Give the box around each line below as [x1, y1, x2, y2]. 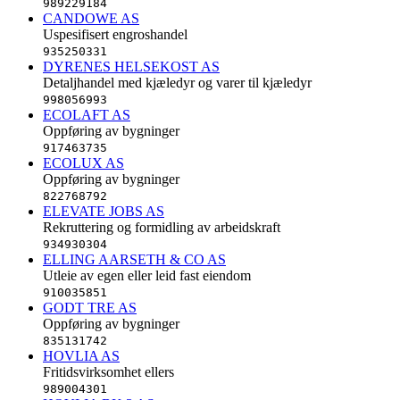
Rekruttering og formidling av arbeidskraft [43, 219, 280, 235]
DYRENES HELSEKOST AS [43, 58, 220, 74]
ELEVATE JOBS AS [43, 203, 164, 219]
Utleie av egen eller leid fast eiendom [43, 267, 251, 283]
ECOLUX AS [43, 154, 124, 171]
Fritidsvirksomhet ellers [43, 363, 174, 379]
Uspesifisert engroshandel [43, 26, 187, 42]
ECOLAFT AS [43, 106, 130, 122]
